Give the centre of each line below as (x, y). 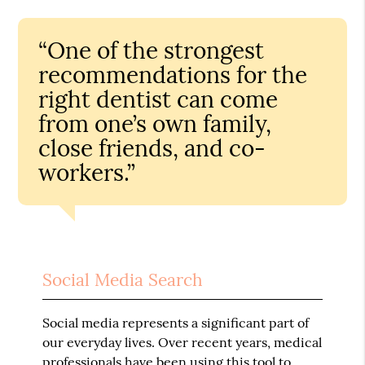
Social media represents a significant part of (176, 322)
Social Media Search (123, 279)
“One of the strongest (152, 50)
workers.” (87, 172)
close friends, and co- (152, 148)
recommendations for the (173, 75)
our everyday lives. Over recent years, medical (182, 342)
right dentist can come (158, 99)
